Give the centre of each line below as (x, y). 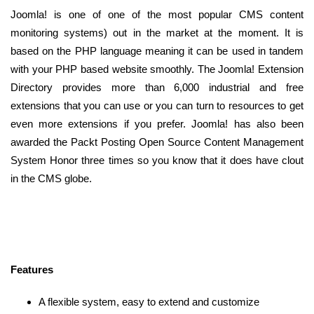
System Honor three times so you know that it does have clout (157, 161)
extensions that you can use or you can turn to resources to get (157, 106)
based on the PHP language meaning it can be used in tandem (157, 51)
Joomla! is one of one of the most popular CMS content (157, 15)
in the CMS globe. (51, 179)
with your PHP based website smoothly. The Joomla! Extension (157, 69)
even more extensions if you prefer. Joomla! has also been (157, 124)
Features (32, 270)
